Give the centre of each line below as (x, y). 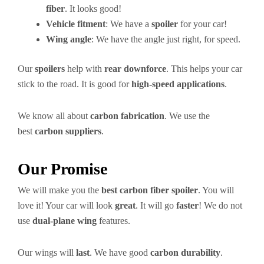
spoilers (50, 69)
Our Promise (62, 169)
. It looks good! (93, 9)
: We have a (128, 24)
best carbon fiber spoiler (150, 190)
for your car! (202, 24)
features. (113, 221)
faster (187, 205)
